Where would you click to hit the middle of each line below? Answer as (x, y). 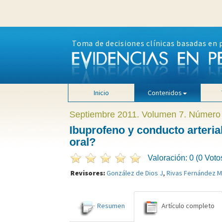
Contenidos (165, 93)
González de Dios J (135, 173)
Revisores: (88, 173)
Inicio (101, 93)
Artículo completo (188, 206)
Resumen (111, 206)
